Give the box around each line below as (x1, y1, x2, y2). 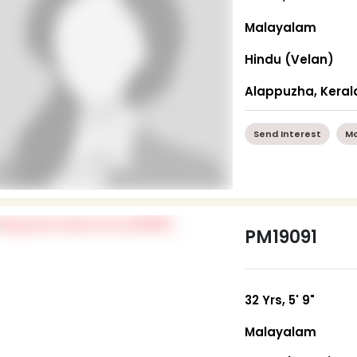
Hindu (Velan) (245, 50, 335, 68)
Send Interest (253, 127, 322, 140)
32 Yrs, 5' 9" (245, 291, 316, 308)
